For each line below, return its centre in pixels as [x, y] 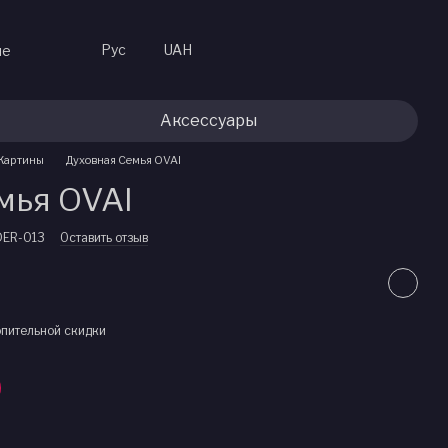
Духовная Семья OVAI [123, 160]
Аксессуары [209, 120]
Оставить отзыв [104, 237]
